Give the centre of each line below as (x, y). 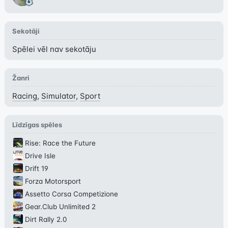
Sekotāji (26, 31)
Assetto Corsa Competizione (71, 194)
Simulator (58, 96)
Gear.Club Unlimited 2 (60, 207)
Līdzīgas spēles (37, 125)
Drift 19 (36, 168)
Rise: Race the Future (60, 143)
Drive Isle (40, 156)
